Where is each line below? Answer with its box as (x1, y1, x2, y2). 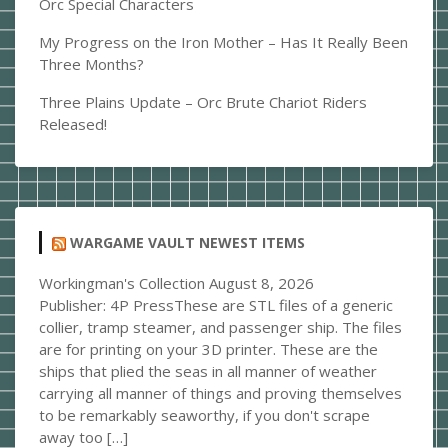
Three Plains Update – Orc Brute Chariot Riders (39, 92, 367, 112)
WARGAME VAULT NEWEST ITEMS (70, 233, 305, 252)
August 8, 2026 (209, 273, 314, 294)
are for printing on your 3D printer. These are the (39, 339, 378, 360)
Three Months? (39, 54, 144, 74)
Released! (39, 114, 107, 134)
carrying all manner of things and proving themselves (39, 383, 402, 404)
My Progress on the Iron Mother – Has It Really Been (39, 32, 408, 52)
